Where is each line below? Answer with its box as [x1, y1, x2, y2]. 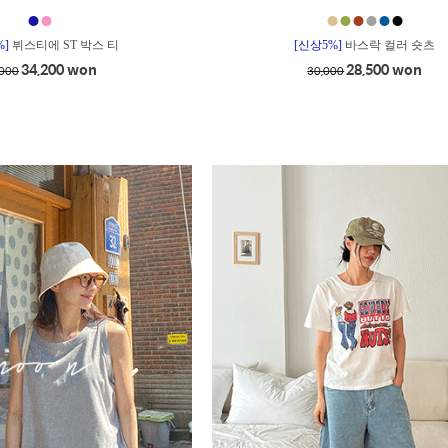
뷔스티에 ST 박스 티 [11, 37, 119, 52]
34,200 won [21, 57, 98, 80]
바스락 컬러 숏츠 [345, 37, 436, 52]
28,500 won [346, 57, 423, 80]
